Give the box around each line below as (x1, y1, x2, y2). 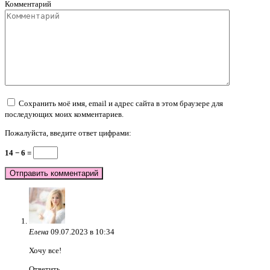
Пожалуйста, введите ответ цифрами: (5, 128, 131, 137)
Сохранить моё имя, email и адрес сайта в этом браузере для (19, 98, 223, 108)
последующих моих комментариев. (5, 109, 124, 119)
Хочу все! (29, 245, 61, 255)
